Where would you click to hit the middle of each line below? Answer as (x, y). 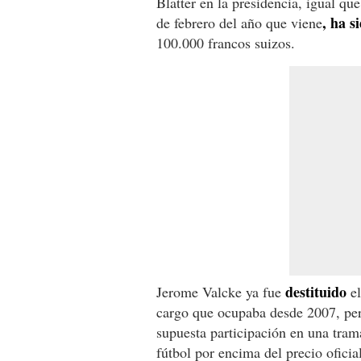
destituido (316, 291)
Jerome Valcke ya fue (221, 291)
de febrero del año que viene (239, 22)
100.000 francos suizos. (226, 42)
